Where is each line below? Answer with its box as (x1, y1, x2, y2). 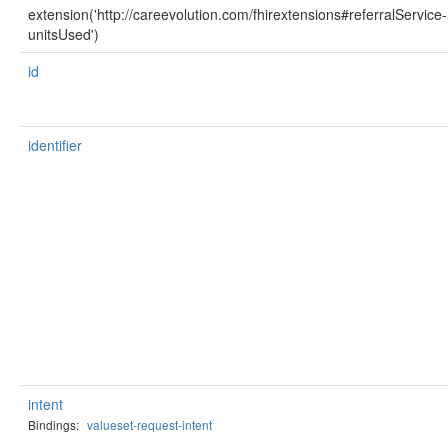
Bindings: (28, 416, 79, 433)
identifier (28, 135, 82, 155)
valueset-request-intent (87, 416, 212, 433)
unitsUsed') (28, 24, 99, 44)
